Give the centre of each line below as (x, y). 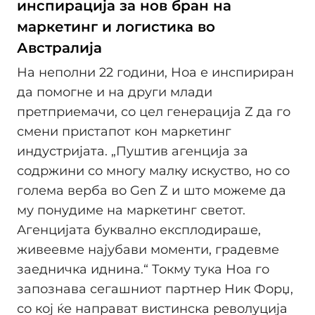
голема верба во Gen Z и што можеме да (152, 191)
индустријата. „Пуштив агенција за (133, 152)
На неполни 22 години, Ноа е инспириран (155, 73)
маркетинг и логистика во (116, 26)
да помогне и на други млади (115, 92)
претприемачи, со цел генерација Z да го (154, 112)
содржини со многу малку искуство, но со (153, 171)
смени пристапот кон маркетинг (124, 132)
